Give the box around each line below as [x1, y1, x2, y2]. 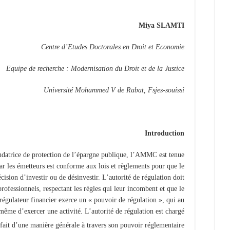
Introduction [145, 129, 184, 137]
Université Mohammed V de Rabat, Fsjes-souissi [44, 86, 184, 94]
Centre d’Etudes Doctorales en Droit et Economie [41, 43, 184, 51]
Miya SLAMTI [139, 21, 184, 29]
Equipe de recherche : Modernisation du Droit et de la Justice [6, 64, 184, 72]
